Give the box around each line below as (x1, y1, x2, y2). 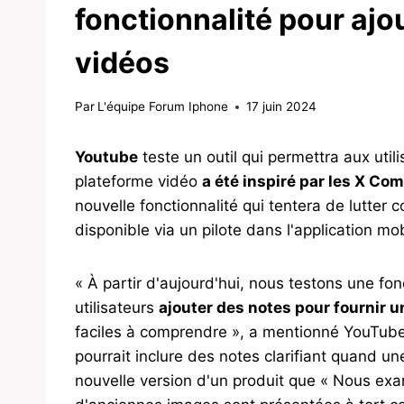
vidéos (75, 45, 170, 81)
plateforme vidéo (75, 172, 202, 191)
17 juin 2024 (246, 99, 317, 115)
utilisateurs (75, 298, 159, 317)
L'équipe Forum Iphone (97, 99, 229, 115)
